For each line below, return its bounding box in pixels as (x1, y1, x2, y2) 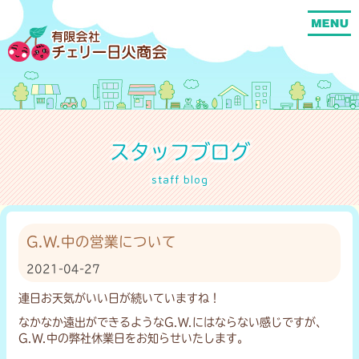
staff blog (151, 171, 208, 186)
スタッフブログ (109, 141, 250, 162)
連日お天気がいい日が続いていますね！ (18, 292, 220, 304)
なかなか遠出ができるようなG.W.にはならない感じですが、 (18, 316, 327, 328)
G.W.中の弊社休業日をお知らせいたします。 (18, 332, 248, 344)
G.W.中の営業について (26, 234, 176, 248)
